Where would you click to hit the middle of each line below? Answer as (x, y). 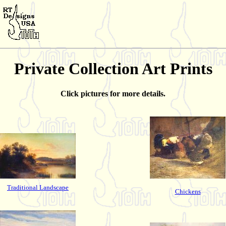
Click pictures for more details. (113, 93)
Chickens (188, 191)
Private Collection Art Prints (113, 69)
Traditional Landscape (38, 187)
